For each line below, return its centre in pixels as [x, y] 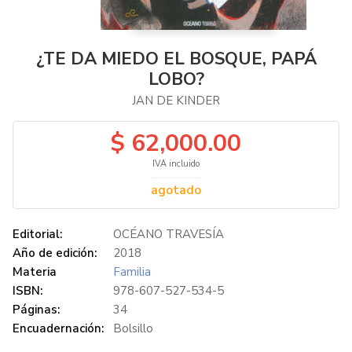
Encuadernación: [58, 328]
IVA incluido [176, 164]
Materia [35, 272]
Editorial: [37, 234]
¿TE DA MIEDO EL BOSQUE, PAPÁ [176, 59]
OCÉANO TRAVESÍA [169, 234]
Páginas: [36, 310]
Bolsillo [133, 328]
